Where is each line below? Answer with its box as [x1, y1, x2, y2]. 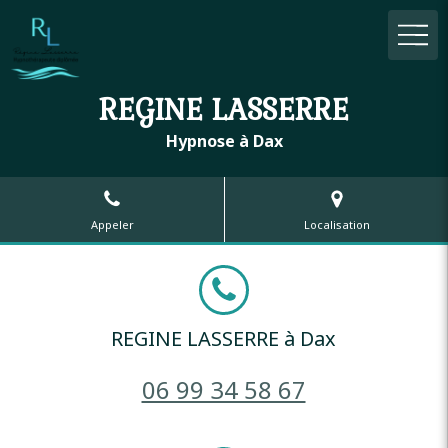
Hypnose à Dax [165, 130, 283, 152]
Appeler [90, 216, 134, 232]
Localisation [303, 216, 370, 232]
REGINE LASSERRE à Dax [111, 325, 336, 352]
